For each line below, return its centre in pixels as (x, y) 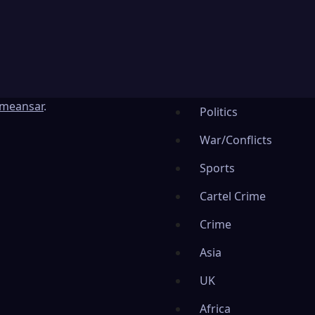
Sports (217, 168)
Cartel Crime (233, 196)
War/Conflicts (236, 140)
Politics (219, 111)
